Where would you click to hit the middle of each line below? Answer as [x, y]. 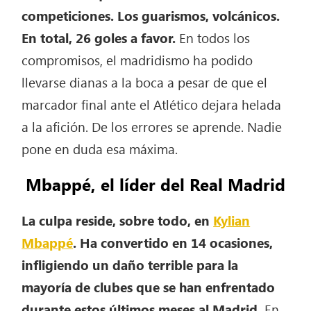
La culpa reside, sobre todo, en [118, 220]
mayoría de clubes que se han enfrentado [149, 287]
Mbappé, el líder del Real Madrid [155, 184]
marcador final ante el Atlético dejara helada [152, 104]
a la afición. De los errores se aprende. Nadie [152, 126]
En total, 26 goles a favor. [101, 37]
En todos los [215, 37]
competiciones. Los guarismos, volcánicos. [151, 15]
